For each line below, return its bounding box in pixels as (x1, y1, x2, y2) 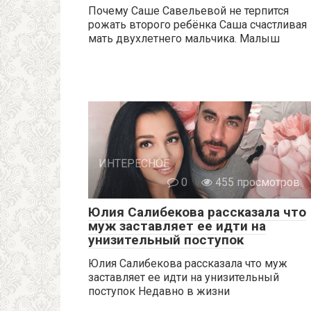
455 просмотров (212, 175, 300, 189)
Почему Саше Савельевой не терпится (88, 3, 289, 17)
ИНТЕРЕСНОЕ (99, 156, 169, 170)
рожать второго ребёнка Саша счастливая (88, 17, 307, 31)
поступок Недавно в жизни (88, 284, 230, 298)
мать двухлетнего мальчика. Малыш (88, 31, 280, 45)
